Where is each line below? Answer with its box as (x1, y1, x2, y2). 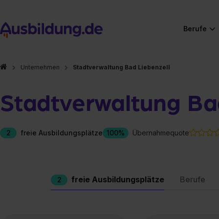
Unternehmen (21, 64, 60, 71)
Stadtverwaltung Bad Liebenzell (73, 64, 170, 71)
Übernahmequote (132, 129, 189, 137)
